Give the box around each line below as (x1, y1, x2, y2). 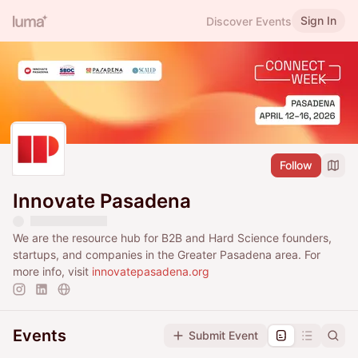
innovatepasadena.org (92, 265, 209, 279)
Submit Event (189, 328, 258, 343)
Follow (280, 158, 312, 173)
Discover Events (206, 14, 292, 28)
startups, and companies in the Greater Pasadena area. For (13, 248, 320, 262)
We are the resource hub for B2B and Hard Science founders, (13, 231, 332, 245)
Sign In (300, 14, 336, 27)
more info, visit (13, 265, 92, 279)
